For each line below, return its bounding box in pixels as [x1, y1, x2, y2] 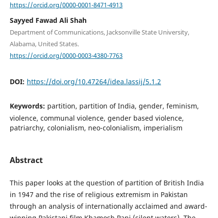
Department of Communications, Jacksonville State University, [9, 27, 189, 36]
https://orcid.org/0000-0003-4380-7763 [9, 51, 123, 60]
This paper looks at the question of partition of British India [9, 178, 204, 187]
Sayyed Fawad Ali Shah [9, 15, 87, 25]
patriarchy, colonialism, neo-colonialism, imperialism [9, 123, 182, 133]
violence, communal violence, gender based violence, [9, 113, 184, 123]
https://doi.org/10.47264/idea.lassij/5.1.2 [26, 77, 161, 87]
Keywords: [9, 101, 47, 111]
